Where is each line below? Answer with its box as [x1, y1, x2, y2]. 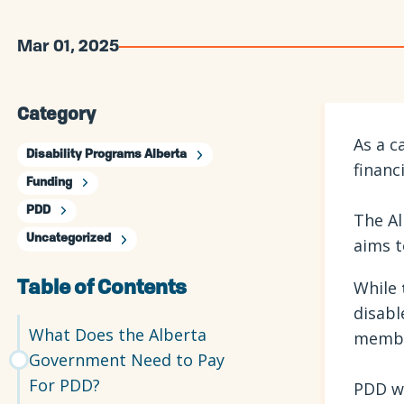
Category [17, 107, 96, 124]
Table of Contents [17, 278, 188, 298]
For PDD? [29, 373, 101, 396]
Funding [25, 176, 72, 188]
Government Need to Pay [29, 348, 225, 371]
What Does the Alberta [29, 323, 207, 345]
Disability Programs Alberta [25, 148, 187, 161]
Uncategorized [25, 233, 111, 245]
